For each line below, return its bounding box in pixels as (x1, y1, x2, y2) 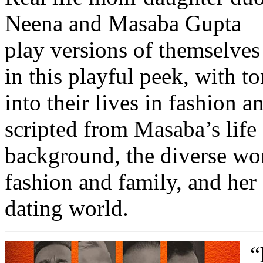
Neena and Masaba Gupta (5, 11, 241, 36)
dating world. (5, 195, 129, 221)
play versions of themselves (5, 37, 260, 63)
